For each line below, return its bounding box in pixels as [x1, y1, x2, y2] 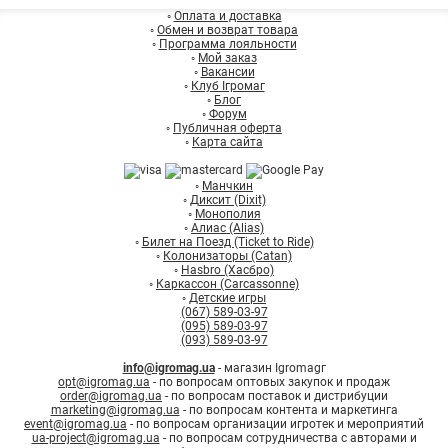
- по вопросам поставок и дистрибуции [162, 389, 388, 403]
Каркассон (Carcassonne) [156, 277, 299, 291]
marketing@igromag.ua [50, 403, 180, 417]
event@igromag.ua [24, 417, 127, 431]
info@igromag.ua [122, 361, 215, 375]
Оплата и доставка [173, 9, 282, 23]
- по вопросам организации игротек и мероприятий [127, 417, 424, 431]
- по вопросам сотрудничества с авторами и [159, 431, 417, 445]
